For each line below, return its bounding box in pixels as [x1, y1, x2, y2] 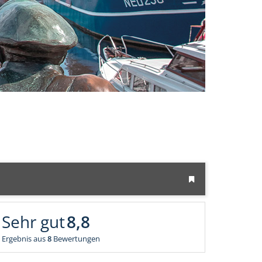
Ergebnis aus [1, 233, 47, 244]
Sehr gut [1, 210, 65, 233]
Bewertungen [53, 233, 100, 244]
